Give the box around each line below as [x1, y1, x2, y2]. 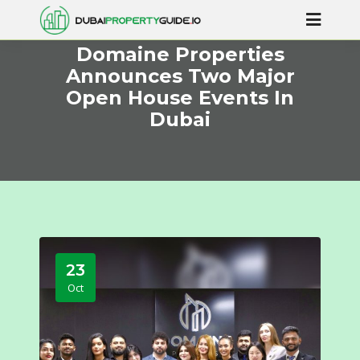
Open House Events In [66, 86, 294, 109]
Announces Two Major [65, 64, 295, 88]
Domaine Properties [76, 43, 284, 66]
